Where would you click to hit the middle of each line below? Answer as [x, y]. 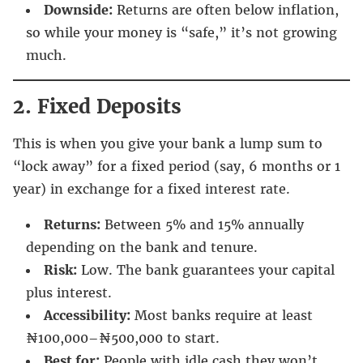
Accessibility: [87, 315]
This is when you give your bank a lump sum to [168, 143]
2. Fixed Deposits [97, 106]
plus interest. [69, 292]
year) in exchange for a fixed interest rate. [152, 188]
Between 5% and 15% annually [202, 224]
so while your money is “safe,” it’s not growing [181, 32]
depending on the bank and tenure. [142, 247]
